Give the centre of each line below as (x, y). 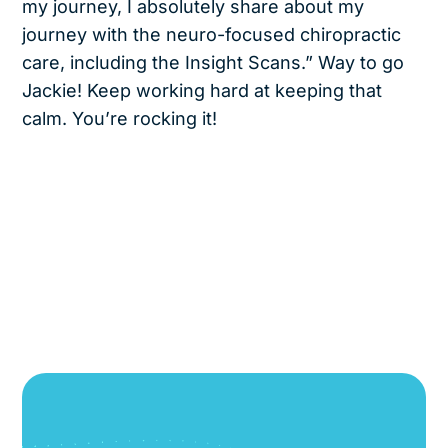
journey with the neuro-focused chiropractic (212, 34)
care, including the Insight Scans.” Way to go (213, 62)
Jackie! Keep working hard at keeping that (202, 90)
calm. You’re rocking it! (120, 118)
